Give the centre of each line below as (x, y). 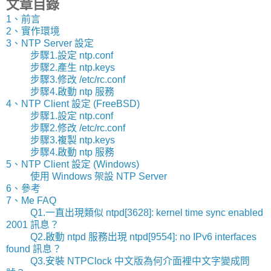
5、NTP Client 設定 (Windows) (73, 164)
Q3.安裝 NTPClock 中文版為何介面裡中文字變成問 (140, 261)
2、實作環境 (33, 31)
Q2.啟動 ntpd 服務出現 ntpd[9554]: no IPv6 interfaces (143, 237)
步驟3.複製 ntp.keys (73, 140)
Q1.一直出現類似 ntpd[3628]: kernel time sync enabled (147, 212)
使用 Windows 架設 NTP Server (99, 176)
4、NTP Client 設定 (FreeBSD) (73, 103)
